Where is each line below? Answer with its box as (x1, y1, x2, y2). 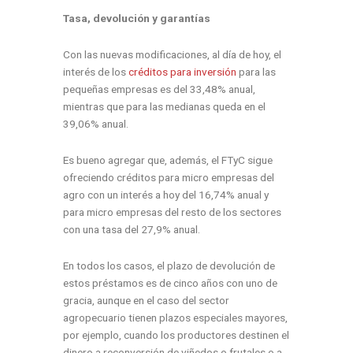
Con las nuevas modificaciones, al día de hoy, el (63, 47, 281, 61)
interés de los (63, 65, 128, 78)
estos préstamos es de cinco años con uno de (63, 276, 277, 289)
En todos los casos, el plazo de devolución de (63, 258, 275, 272)
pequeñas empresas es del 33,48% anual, (63, 82, 255, 95)
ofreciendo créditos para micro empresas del (63, 170, 274, 184)
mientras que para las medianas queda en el (63, 99, 266, 113)
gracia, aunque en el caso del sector (63, 293, 229, 307)
